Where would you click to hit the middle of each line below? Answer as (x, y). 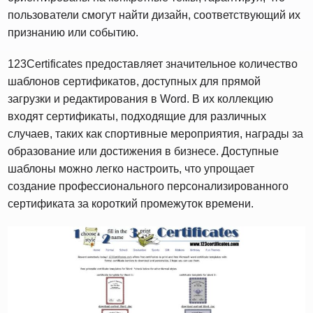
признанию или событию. (73, 33)
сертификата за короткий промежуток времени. (131, 204)
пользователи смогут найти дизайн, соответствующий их (154, 15)
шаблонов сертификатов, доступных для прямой (134, 82)
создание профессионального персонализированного (148, 187)
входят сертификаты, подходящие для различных (137, 117)
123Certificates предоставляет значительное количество (153, 64)
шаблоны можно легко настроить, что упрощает (131, 169)
